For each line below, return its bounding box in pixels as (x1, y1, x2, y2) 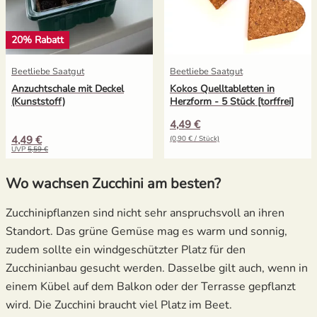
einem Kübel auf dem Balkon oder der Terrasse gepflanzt (6, 278, 296, 294)
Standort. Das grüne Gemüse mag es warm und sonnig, (6, 223, 287, 239)
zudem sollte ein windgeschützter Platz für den (6, 241, 246, 258)
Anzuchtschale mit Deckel (11, 81, 124, 96)
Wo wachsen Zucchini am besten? (6, 173, 221, 193)
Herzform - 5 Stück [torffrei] (170, 94, 294, 108)
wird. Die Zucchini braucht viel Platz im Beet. (6, 296, 232, 313)
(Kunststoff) (11, 94, 65, 108)
